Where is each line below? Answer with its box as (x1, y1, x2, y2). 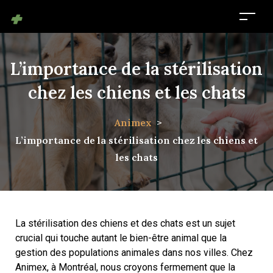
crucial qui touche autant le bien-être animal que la (15, 232, 227, 244)
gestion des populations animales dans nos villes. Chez (15, 247, 253, 258)
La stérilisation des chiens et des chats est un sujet (15, 218, 235, 229)
